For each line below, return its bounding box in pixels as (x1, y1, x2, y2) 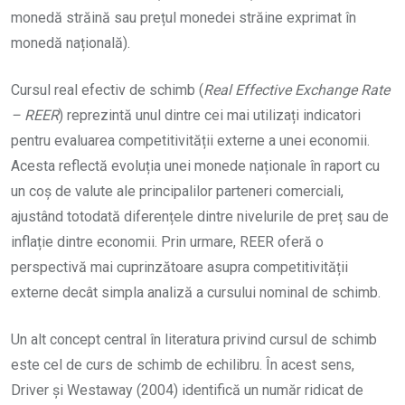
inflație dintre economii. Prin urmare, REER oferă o (11, 232, 324, 250)
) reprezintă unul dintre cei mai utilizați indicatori (59, 106, 361, 124)
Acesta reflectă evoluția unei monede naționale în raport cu (11, 156, 380, 174)
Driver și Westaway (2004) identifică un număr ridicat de (11, 381, 363, 399)
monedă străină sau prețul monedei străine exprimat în (11, 8, 356, 26)
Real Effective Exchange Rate (203, 80, 390, 99)
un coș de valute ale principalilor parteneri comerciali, (11, 182, 344, 200)
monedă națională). (11, 33, 130, 52)
